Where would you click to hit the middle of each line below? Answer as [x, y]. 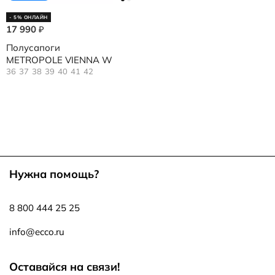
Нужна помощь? [54, 174]
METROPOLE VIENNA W [59, 60]
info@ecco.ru [37, 232]
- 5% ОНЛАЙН [29, 17]
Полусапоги [33, 48]
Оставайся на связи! [64, 267]
